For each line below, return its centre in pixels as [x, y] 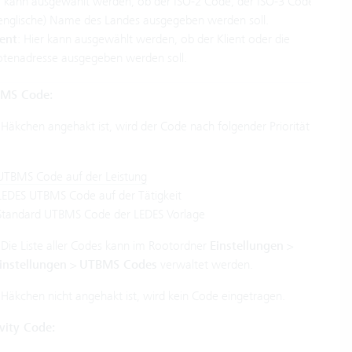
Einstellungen [246, 246]
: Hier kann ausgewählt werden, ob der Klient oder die [153, 38]
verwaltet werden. [205, 264]
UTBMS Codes [118, 264]
